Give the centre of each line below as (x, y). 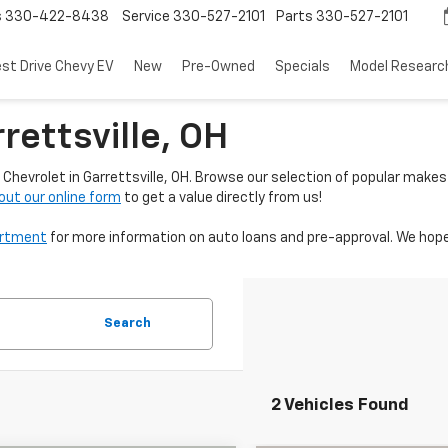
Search (127, 323)
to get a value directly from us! (221, 198)
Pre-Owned (218, 66)
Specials (302, 66)
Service (146, 17)
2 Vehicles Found (340, 405)
